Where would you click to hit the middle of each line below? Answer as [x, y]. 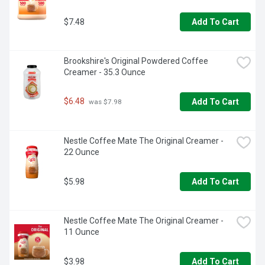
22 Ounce [82, 152]
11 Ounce [82, 232]
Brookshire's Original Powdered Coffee [136, 61]
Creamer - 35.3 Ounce [105, 72]
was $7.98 [104, 102]
